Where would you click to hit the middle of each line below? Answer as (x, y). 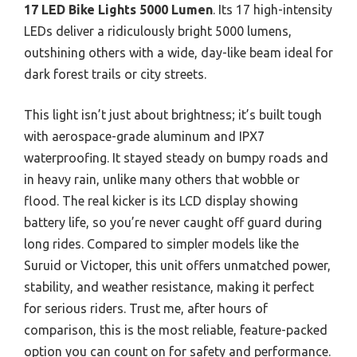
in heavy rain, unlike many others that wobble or (162, 179)
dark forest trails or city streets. (115, 74)
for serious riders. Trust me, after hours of (146, 308)
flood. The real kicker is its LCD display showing (161, 200)
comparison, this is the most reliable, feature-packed (176, 330)
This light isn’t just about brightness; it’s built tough (173, 114)
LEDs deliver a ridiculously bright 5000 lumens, (158, 31)
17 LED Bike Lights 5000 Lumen (118, 9)
